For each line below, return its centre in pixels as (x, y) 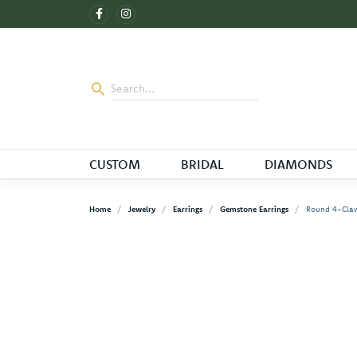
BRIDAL (202, 165)
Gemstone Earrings (254, 210)
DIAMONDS (298, 165)
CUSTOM (115, 165)
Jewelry (142, 210)
